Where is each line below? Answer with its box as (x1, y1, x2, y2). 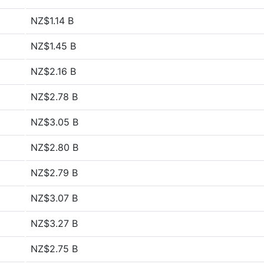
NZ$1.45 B (31, 40, 76, 52)
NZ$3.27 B (31, 217, 78, 229)
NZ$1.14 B (31, 15, 74, 27)
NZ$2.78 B (31, 91, 78, 103)
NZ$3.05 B (31, 116, 78, 128)
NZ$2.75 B (31, 243, 78, 255)
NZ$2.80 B (31, 141, 78, 153)
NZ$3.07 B (31, 192, 78, 204)
